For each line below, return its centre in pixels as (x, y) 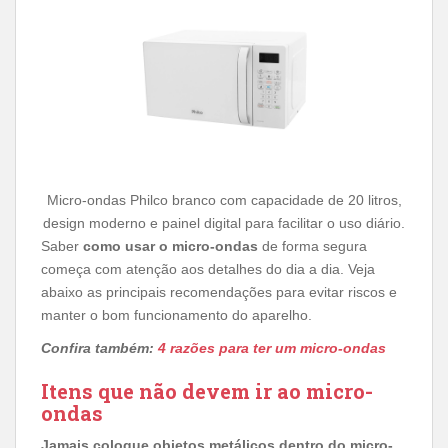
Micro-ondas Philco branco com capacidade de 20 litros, (224, 199)
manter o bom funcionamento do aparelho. (176, 314)
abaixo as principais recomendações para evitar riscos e (219, 291)
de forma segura (312, 245)
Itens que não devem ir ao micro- (207, 390)
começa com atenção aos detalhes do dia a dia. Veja (208, 268)
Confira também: (99, 347)
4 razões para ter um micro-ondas (272, 347)
